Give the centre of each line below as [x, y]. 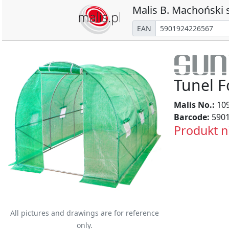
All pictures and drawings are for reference [85, 213]
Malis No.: [194, 105]
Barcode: [191, 117]
